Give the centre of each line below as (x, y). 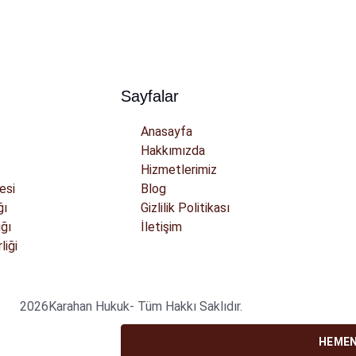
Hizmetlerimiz (179, 170)
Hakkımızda (173, 151)
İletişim (161, 227)
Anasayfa (166, 132)
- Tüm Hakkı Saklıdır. (186, 306)
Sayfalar (150, 96)
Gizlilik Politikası (185, 208)
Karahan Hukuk (89, 306)
